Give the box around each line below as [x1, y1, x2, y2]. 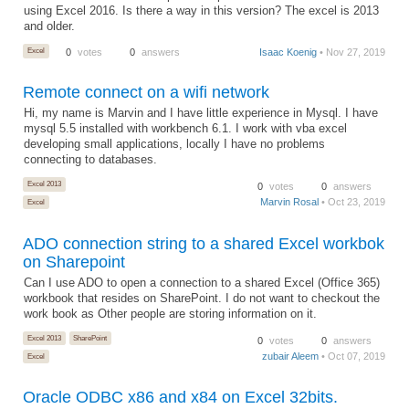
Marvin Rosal [260, 196, 320, 208]
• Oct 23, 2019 [319, 196, 386, 208]
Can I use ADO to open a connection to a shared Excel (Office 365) [24, 276, 381, 289]
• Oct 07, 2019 [319, 350, 386, 362]
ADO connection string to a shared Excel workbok [23, 234, 384, 253]
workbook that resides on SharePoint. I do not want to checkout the [24, 291, 381, 305]
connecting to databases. [24, 152, 158, 166]
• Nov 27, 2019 [317, 46, 386, 58]
